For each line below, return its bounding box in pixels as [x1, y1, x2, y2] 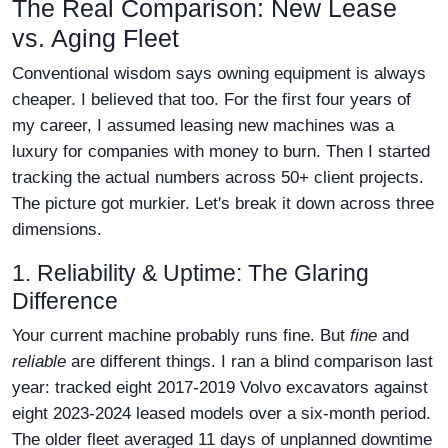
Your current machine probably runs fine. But [12, 326, 350, 345]
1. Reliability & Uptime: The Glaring [12, 260, 369, 286]
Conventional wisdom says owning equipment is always [12, 64, 426, 83]
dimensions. [12, 220, 102, 239]
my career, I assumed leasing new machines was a [12, 116, 394, 135]
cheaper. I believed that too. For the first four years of [12, 90, 411, 109]
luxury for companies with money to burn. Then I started [12, 142, 430, 161]
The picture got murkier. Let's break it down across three [12, 194, 434, 213]
